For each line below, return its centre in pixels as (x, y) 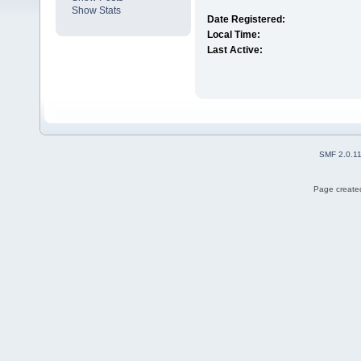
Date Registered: (246, 20)
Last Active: (234, 50)
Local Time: (233, 35)
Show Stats (96, 11)
